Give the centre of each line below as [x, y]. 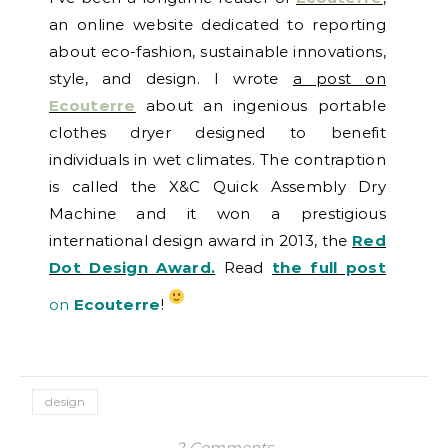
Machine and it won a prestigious [217, 214]
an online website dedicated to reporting [217, 25]
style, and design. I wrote [171, 79]
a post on [339, 79]
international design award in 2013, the [198, 241]
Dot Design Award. [132, 268]
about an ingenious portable [260, 106]
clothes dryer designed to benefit [217, 133]
